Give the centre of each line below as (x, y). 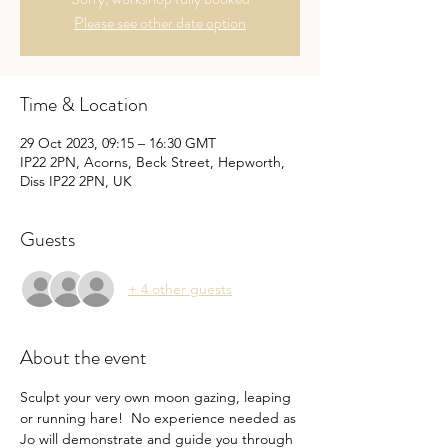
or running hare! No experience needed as (160, 418)
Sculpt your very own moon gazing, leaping (157, 397)
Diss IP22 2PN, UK (76, 181)
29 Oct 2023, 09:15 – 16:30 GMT (118, 143)
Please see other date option (160, 23)
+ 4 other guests (180, 288)
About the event (83, 358)
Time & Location (84, 105)
